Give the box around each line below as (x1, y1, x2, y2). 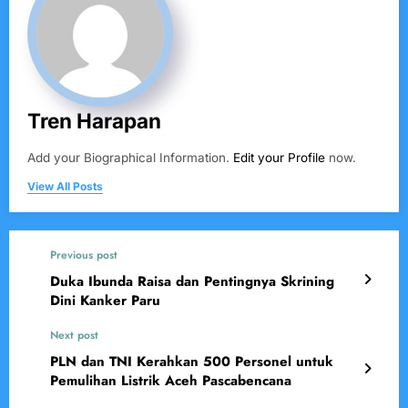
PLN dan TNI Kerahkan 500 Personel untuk (50, 352, 333, 372)
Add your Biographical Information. (27, 150, 233, 166)
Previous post (50, 247, 117, 264)
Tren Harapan (27, 108, 161, 134)
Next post (50, 327, 98, 344)
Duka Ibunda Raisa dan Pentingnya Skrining (50, 271, 334, 292)
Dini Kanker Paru (50, 291, 160, 311)
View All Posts (27, 179, 103, 194)
